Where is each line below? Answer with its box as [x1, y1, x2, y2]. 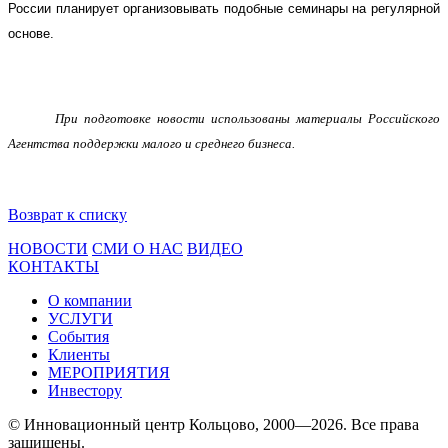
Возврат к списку [8, 205, 127, 223]
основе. [8, 25, 54, 41]
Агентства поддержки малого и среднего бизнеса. [8, 135, 295, 151]
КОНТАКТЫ [8, 257, 99, 275]
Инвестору [48, 381, 122, 399]
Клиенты [48, 345, 110, 363]
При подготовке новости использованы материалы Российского [55, 110, 440, 126]
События [48, 327, 109, 345]
